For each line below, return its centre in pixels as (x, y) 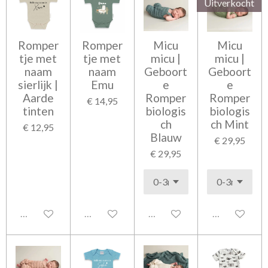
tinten (38, 111)
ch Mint (230, 124)
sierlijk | (38, 85)
